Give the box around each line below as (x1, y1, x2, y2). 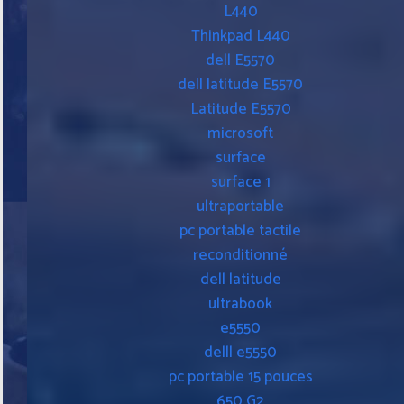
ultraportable (197, 193, 284, 219)
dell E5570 (206, 47, 275, 73)
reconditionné (193, 242, 288, 268)
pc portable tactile (179, 217, 301, 243)
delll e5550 (204, 339, 277, 365)
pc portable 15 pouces (168, 363, 313, 390)
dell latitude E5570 (178, 71, 303, 97)
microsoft (207, 120, 273, 146)
